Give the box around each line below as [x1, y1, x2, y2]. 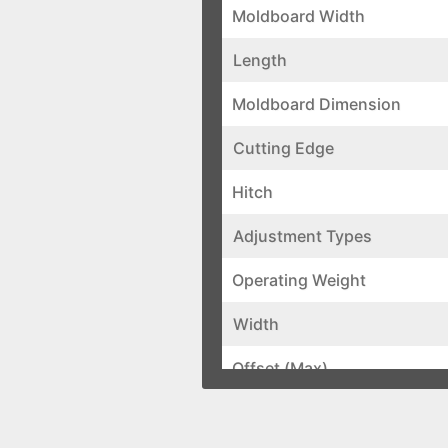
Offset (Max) [232, 358, 328, 378]
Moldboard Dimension [232, 94, 401, 114]
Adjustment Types [233, 226, 372, 246]
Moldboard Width [232, 6, 365, 26]
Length [233, 50, 287, 70]
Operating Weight [232, 270, 366, 290]
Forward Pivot [233, 402, 338, 422]
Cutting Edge [233, 138, 334, 158]
